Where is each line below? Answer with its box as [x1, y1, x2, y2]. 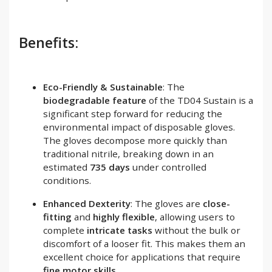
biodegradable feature [43, 93, 146, 106]
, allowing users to [155, 210, 235, 223]
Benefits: [19, 32, 78, 52]
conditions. [43, 174, 91, 186]
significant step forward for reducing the [43, 107, 222, 120]
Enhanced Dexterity [43, 197, 131, 209]
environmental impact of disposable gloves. [43, 120, 235, 133]
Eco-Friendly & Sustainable [43, 80, 163, 93]
